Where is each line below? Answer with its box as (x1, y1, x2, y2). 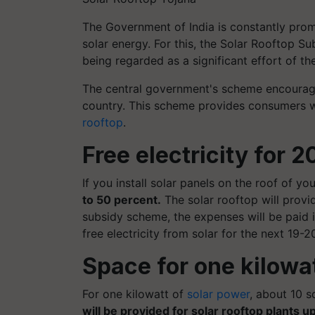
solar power (187, 286, 250, 301)
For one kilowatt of (82, 286, 187, 301)
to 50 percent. (82, 192, 161, 207)
